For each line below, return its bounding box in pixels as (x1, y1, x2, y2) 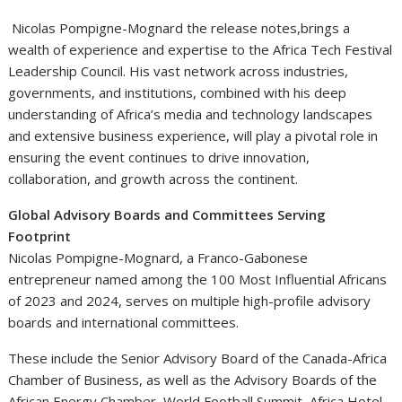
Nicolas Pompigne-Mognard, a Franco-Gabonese (8, 248, 309, 267)
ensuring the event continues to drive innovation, (8, 147, 310, 166)
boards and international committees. (8, 312, 240, 331)
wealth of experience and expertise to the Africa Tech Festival (8, 39, 393, 58)
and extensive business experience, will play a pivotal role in (8, 126, 379, 144)
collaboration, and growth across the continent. (8, 169, 299, 188)
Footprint (8, 226, 72, 245)
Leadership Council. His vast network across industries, (8, 61, 349, 80)
